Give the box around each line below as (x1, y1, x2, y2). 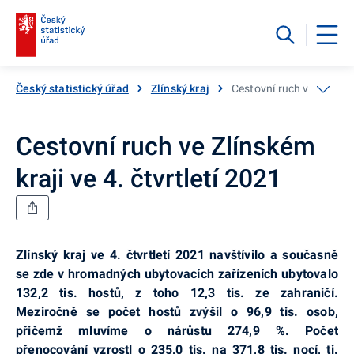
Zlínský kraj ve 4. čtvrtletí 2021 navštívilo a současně (16, 247, 338, 262)
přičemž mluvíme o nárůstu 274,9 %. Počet (16, 322, 338, 338)
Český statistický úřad (16, 81, 129, 95)
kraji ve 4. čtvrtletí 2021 (16, 163, 281, 194)
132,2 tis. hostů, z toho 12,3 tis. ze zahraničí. (16, 284, 338, 300)
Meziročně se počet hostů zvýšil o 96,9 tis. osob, (16, 303, 338, 319)
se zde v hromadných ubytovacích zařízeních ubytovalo (16, 265, 338, 281)
